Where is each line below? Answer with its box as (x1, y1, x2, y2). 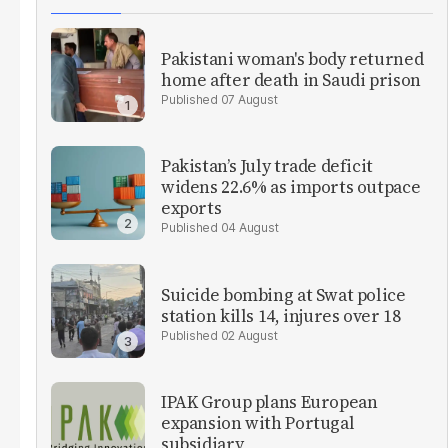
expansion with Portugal (161, 411, 355, 436)
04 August (220, 220, 279, 236)
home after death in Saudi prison (161, 67, 421, 92)
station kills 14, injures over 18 (161, 303, 401, 328)
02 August (220, 327, 278, 343)
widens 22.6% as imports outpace (161, 175, 421, 200)
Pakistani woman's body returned (161, 46, 424, 71)
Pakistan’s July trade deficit (161, 154, 373, 179)
